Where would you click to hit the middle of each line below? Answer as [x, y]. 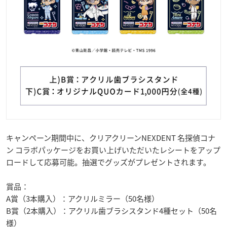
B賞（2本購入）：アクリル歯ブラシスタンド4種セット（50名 [111, 211]
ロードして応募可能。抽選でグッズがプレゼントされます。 [108, 162]
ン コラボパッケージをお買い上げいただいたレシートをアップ [113, 150]
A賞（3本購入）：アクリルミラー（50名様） [83, 198]
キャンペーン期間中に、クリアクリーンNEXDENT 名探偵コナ [111, 138]
